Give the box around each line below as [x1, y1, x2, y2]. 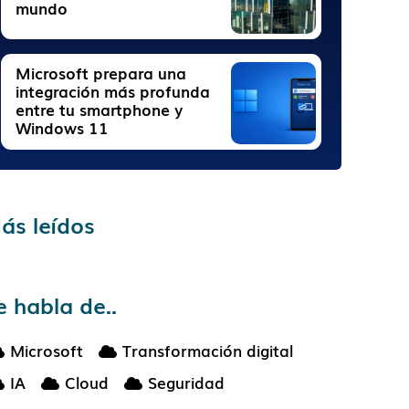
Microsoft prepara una [16, 61, 187, 84]
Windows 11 [16, 116, 110, 139]
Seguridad [148, 371, 225, 393]
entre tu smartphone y [16, 98, 184, 121]
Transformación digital [122, 339, 294, 362]
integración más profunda [16, 79, 211, 102]
